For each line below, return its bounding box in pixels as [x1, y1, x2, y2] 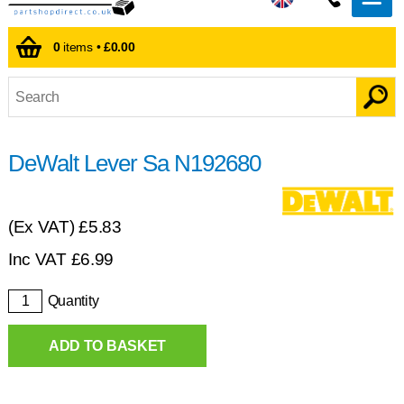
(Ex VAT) [7, 216, 79, 236]
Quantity [47, 292, 99, 308]
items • [60, 40, 104, 55]
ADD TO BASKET [48, 337, 167, 353]
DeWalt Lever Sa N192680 [7, 150, 261, 176]
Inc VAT [7, 249, 71, 269]
